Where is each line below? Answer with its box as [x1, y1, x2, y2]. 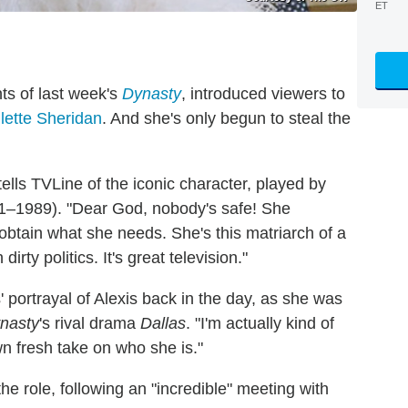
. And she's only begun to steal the [102, 108, 351, 127]
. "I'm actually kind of [186, 313, 334, 332]
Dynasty [122, 84, 181, 103]
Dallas [140, 313, 186, 332]
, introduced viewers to [181, 84, 345, 103]
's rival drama [39, 313, 140, 332]
